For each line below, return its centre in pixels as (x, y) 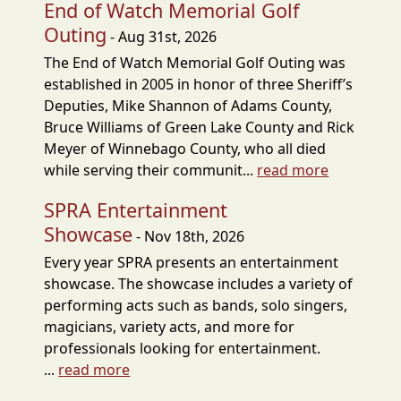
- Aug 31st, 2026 (162, 37)
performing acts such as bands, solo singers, (196, 305)
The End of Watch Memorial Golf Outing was (195, 63)
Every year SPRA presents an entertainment (192, 262)
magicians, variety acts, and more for (170, 327)
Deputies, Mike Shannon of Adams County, (188, 106)
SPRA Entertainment (136, 210)
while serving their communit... (151, 170)
